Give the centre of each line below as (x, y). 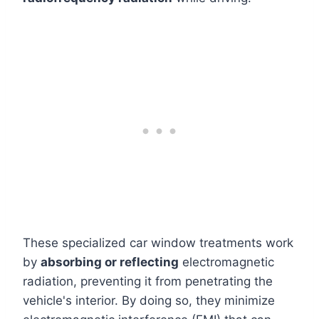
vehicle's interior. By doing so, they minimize (149, 300)
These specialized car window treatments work (158, 243)
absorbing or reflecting (110, 262)
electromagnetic (226, 262)
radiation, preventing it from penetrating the (148, 281)
